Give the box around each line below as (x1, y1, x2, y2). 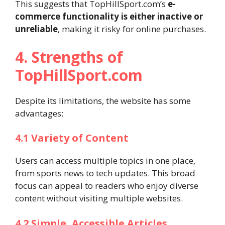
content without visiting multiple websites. (15, 192, 183, 204)
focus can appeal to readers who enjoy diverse (15, 180, 198, 191)
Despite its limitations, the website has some (15, 94, 191, 106)
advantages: (15, 107, 63, 119)
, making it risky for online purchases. (58, 23, 206, 35)
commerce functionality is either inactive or (15, 11, 203, 22)
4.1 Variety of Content (15, 131, 129, 145)
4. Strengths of (15, 46, 123, 67)
